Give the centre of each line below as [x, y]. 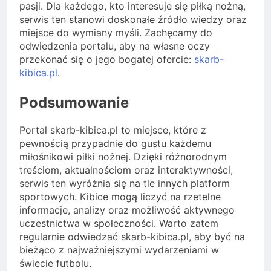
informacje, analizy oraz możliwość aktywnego [127, 210]
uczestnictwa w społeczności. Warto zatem [119, 223]
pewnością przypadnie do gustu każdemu [115, 143]
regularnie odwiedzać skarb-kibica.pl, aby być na [132, 236]
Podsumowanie [74, 102]
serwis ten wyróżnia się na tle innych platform [125, 183]
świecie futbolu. [55, 263]
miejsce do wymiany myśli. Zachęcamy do [116, 32]
